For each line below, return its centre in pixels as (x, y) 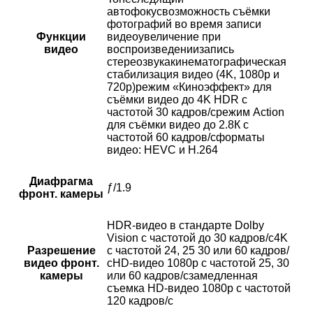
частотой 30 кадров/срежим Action (196, 112)
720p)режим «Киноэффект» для (189, 87)
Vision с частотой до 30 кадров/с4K (197, 238)
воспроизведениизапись (170, 50)
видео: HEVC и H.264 (162, 150)
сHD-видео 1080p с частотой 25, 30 (198, 263)
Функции (61, 37)
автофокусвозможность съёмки (189, 12)
